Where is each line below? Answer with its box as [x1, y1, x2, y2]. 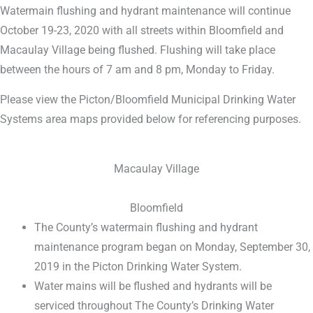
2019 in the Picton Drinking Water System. [34, 260, 242, 273]
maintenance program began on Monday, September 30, [34, 240, 311, 254]
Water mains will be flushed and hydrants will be [34, 279, 272, 293]
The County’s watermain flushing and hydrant [34, 221, 259, 234]
